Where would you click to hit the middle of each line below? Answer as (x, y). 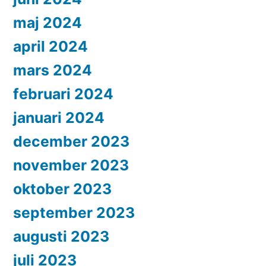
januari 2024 (59, 118)
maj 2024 (47, 23)
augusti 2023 (61, 237)
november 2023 (71, 165)
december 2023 (71, 142)
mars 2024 (53, 70)
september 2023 (74, 213)
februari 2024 (63, 94)
